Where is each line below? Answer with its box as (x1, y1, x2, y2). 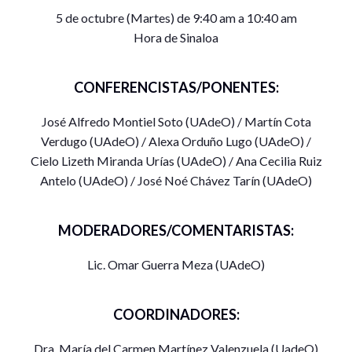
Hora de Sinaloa (134, 29, 218, 45)
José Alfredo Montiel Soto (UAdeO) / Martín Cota (41, 113, 311, 129)
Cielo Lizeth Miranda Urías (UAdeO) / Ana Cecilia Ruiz (30, 152, 322, 168)
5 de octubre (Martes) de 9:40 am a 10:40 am (55, 9, 297, 25)
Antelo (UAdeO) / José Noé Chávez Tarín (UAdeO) (40, 172, 312, 188)
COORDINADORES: (112, 305, 240, 323)
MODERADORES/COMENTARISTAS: (58, 221, 294, 239)
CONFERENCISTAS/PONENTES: (73, 78, 279, 96)
